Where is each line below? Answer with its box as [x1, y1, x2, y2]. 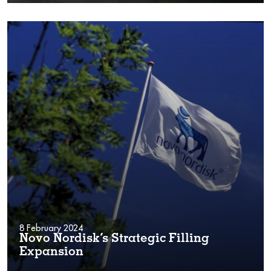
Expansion [19, 246, 83, 259]
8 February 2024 [19, 222, 83, 233]
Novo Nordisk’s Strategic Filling [19, 233, 209, 246]
